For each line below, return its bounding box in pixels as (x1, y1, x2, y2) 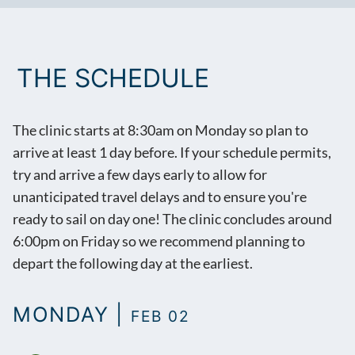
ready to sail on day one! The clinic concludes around (13, 211, 332, 228)
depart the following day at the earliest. (13, 255, 253, 273)
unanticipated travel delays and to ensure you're (13, 189, 307, 206)
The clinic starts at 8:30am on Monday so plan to (13, 122, 308, 139)
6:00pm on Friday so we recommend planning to (13, 233, 305, 250)
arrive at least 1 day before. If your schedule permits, (13, 144, 331, 162)
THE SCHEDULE (17, 63, 209, 94)
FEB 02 (131, 307, 190, 326)
